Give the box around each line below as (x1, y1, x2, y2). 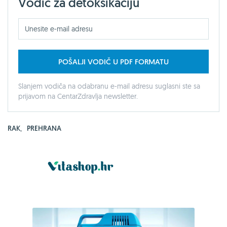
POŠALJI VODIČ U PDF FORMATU (58, 56, 169, 66)
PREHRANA (27, 123, 61, 133)
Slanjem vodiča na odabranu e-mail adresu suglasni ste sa (18, 81, 200, 91)
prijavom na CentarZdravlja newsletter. (18, 91, 138, 101)
